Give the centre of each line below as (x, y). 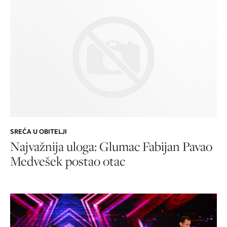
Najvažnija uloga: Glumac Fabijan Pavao (111, 146)
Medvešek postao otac (68, 161)
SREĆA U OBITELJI (39, 132)
